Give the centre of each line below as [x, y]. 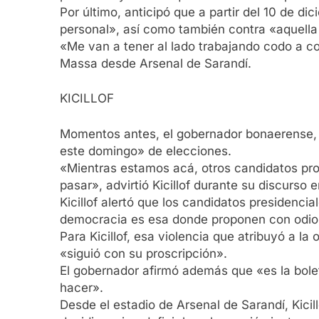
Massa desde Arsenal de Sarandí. [156, 63]
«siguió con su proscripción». [143, 253]
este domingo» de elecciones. [146, 151]
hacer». [82, 287]
